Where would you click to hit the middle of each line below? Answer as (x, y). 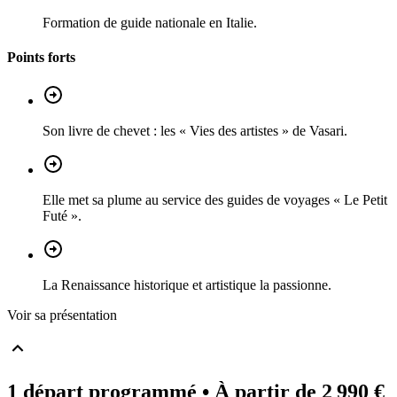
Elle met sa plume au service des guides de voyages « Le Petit (215, 200)
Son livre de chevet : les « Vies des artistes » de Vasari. (195, 131)
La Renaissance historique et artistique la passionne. (187, 285)
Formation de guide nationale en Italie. (150, 22)
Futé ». (62, 216)
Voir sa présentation (62, 315)
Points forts (41, 58)
